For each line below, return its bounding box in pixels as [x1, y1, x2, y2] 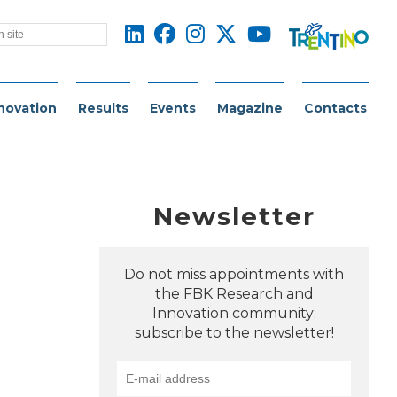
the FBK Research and [154, 285, 314, 302]
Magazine [217, 100, 283, 116]
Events [150, 100, 196, 116]
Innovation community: [152, 305, 316, 322]
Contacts [304, 100, 367, 116]
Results [78, 100, 128, 116]
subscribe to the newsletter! [134, 324, 334, 341]
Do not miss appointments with [124, 266, 345, 283]
